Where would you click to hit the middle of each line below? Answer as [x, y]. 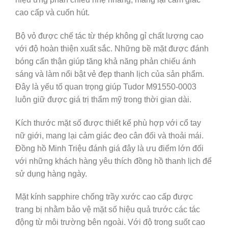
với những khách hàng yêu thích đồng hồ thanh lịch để [113, 161]
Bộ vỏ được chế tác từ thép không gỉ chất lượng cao [109, 36]
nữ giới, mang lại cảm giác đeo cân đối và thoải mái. [109, 135]
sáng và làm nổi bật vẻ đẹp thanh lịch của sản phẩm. [110, 74]
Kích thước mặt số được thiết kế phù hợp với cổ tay [108, 123]
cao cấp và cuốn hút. [52, 13]
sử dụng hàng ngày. [51, 174]
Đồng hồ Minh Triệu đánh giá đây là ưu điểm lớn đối [109, 148]
